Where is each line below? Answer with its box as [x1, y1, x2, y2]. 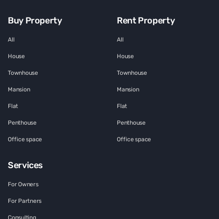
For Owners [8, 181, 39, 188]
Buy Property [8, 15, 62, 26]
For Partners [8, 197, 42, 205]
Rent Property [117, 15, 175, 26]
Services [8, 160, 44, 171]
